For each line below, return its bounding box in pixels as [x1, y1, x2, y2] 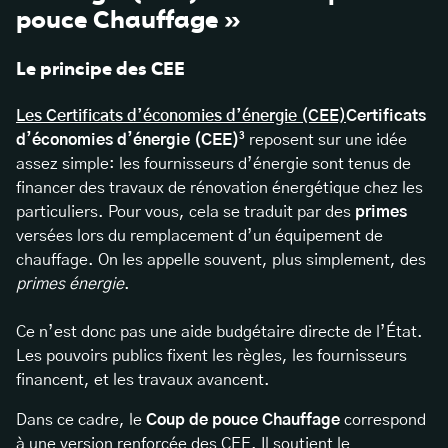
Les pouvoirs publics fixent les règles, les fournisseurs [16, 348, 407, 365]
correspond [340, 412, 426, 429]
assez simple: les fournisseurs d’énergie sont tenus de [16, 156, 411, 173]
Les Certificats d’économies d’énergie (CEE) [16, 108, 346, 125]
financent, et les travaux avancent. [16, 372, 270, 389]
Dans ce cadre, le [16, 412, 146, 429]
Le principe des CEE [16, 58, 185, 81]
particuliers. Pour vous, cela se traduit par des [16, 204, 355, 221]
